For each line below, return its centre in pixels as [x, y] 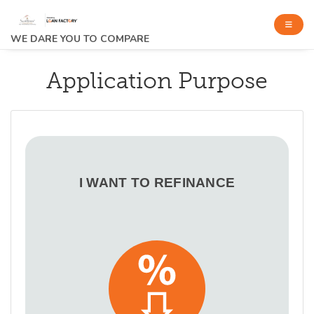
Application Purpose [157, 81]
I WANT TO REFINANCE [157, 183]
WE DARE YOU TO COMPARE [80, 39]
